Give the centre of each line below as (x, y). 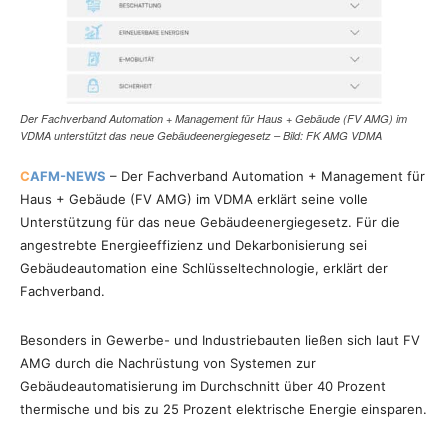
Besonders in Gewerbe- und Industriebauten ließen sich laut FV (220, 340)
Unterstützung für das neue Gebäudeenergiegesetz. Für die (210, 222)
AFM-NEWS (68, 176)
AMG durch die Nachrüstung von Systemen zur (168, 363)
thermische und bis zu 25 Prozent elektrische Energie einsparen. (223, 409)
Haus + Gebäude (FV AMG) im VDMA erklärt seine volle (194, 199)
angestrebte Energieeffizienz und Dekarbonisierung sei (193, 245)
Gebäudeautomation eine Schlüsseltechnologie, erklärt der (204, 268)
